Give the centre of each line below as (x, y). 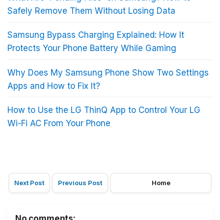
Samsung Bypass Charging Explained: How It (96, 35)
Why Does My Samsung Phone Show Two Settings (108, 72)
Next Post (29, 183)
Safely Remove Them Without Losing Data (91, 11)
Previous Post (80, 183)
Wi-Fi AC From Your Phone (59, 123)
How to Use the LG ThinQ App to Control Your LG (104, 110)
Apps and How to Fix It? (54, 86)
